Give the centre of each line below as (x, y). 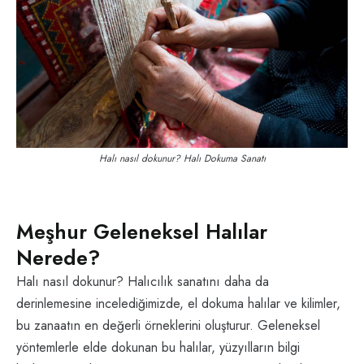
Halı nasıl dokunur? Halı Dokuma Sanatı (182, 159)
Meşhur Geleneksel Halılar (142, 232)
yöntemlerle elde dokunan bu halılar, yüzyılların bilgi (158, 348)
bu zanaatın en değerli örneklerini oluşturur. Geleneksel (168, 326)
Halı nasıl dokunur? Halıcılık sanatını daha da (143, 282)
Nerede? (58, 258)
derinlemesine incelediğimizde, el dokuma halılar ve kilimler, (178, 304)
